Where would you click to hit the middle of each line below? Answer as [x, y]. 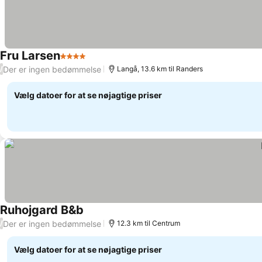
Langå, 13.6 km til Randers [160, 69]
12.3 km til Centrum [149, 223]
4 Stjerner [81, 62]
